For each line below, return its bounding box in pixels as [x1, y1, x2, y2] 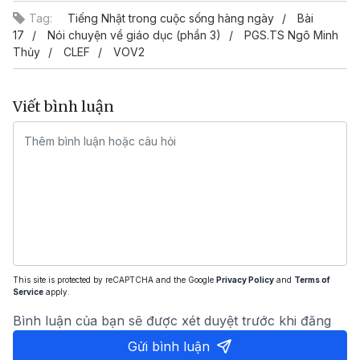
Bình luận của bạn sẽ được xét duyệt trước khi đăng [13, 313, 331, 329]
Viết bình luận [13, 97, 114, 116]
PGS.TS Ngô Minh [244, 28, 338, 42]
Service [13, 287, 43, 297]
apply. [43, 287, 70, 297]
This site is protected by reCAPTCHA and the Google [13, 275, 216, 284]
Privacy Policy [216, 275, 274, 284]
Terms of [294, 275, 330, 284]
